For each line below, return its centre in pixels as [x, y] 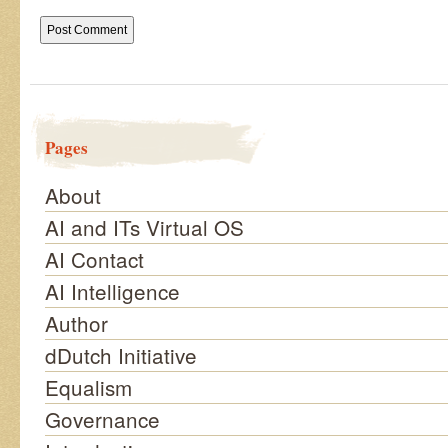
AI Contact [94, 259]
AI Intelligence [112, 291]
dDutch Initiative [121, 355]
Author [76, 323]
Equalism [88, 387]
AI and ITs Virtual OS [144, 227]
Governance [102, 419]
